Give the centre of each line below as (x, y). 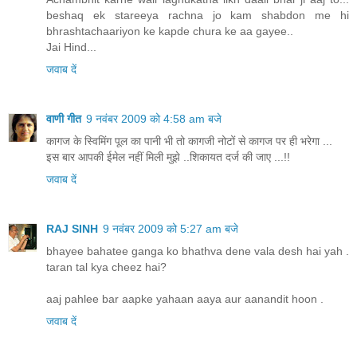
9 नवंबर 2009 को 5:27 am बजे (171, 228)
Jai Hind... (71, 47)
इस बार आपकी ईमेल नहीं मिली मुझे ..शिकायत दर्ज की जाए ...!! (168, 157)
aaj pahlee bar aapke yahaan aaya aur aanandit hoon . (185, 298)
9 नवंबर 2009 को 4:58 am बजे (154, 118)
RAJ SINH (72, 228)
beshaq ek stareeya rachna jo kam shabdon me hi (198, 15)
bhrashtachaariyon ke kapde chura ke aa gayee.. (170, 31)
